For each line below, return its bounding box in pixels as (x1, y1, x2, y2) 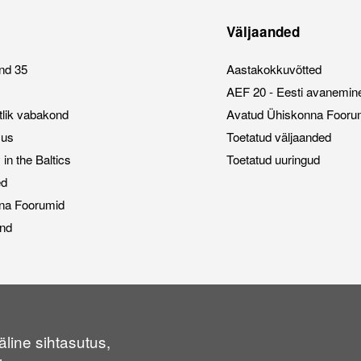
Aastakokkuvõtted (226, 60, 322, 78)
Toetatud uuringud (226, 151, 321, 168)
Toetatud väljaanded (226, 128, 332, 146)
